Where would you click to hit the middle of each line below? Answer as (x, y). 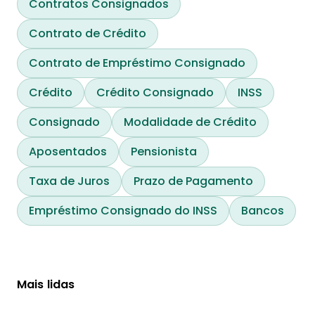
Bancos (263, 210)
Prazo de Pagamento (193, 181)
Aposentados (68, 151)
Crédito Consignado (155, 92)
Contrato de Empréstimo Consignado (137, 63)
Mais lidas (46, 284)
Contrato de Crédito (88, 33)
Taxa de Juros (69, 181)
